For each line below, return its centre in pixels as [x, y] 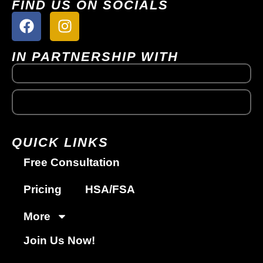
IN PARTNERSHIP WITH [95, 56]
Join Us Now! [59, 240]
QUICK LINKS [60, 142]
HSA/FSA [110, 189]
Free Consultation [72, 162]
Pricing [43, 189]
